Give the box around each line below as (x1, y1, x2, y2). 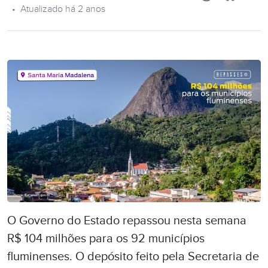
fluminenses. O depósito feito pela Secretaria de (7, 249, 259, 264)
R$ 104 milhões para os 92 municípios (7, 232, 205, 246)
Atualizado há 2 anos (20, 3, 105, 15)
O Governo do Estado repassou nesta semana (7, 214, 246, 229)
